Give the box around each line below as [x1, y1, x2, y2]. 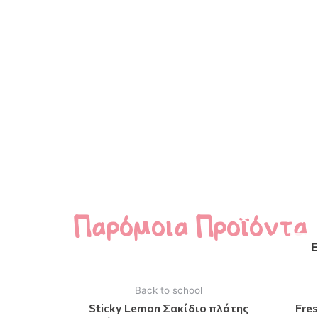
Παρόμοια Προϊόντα [72, 207, 307, 248]
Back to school [134, 284, 202, 296]
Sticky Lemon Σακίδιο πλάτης [88, 301, 248, 315]
